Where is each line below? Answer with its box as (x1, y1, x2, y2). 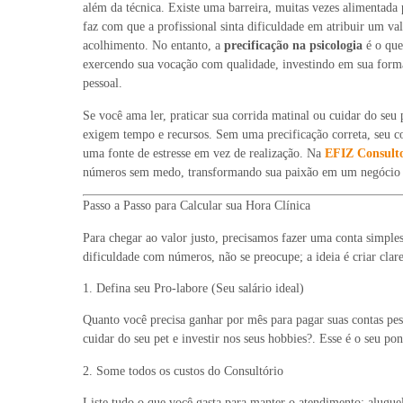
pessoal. (83, 76, 122, 91)
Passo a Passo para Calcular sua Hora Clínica (83, 199, 310, 213)
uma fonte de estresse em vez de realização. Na (83, 146, 325, 160)
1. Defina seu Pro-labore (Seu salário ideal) (83, 281, 304, 295)
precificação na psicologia (224, 39, 363, 53)
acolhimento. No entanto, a (83, 39, 224, 53)
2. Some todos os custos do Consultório (83, 363, 283, 378)
